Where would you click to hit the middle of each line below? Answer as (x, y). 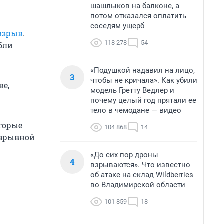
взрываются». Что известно (140, 165)
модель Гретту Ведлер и (132, 90)
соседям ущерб (117, 26)
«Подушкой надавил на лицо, (143, 70)
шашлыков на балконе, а (135, 6)
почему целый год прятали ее (143, 100)
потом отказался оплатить (138, 16)
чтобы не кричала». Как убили (144, 80)
